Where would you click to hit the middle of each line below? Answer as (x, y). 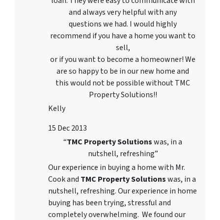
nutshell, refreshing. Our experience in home (123, 191)
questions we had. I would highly (123, 24)
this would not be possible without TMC (123, 83)
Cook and (64, 179)
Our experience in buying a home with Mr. (117, 168)
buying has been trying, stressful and (110, 203)
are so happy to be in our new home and (123, 71)
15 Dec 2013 (68, 128)
